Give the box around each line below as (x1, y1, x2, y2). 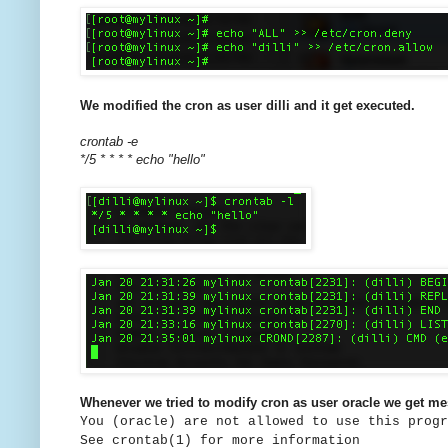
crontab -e (80, 134, 138, 150)
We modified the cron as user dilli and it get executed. (80, 98, 415, 114)
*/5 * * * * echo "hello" (80, 152, 205, 168)
